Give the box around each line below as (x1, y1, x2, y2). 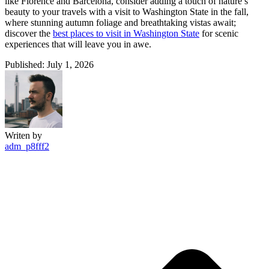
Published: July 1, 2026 (5, 59, 94, 70)
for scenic (199, 28, 238, 38)
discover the (5, 28, 53, 38)
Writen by (5, 130, 42, 141)
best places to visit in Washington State (53, 28, 199, 38)
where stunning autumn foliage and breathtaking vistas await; (5, 17, 236, 28)
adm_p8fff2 (5, 141, 49, 151)
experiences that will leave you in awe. (5, 38, 151, 49)
